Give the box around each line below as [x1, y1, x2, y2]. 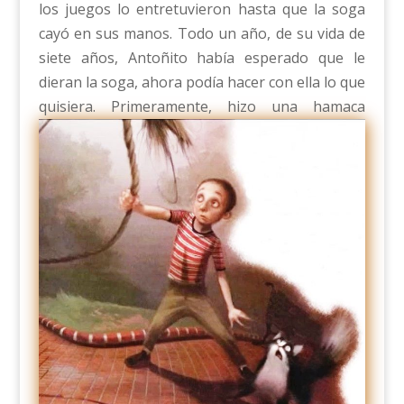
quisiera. [38, 96, 96, 116]
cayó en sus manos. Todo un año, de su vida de [38, 23, 366, 43]
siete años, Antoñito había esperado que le [38, 48, 366, 68]
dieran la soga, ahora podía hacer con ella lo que [38, 72, 366, 92]
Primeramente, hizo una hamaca [95, 96, 366, 116]
